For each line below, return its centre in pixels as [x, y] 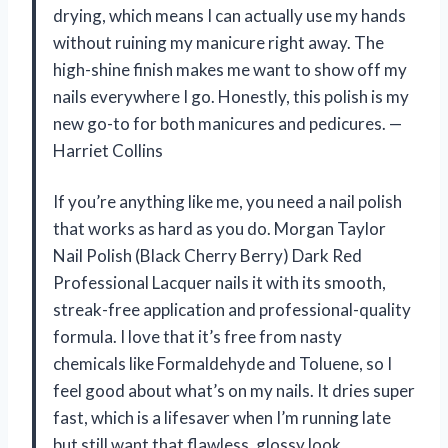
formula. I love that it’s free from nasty [197, 337]
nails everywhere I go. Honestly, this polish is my [231, 97]
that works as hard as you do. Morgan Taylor [219, 229]
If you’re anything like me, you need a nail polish [227, 202]
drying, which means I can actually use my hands [229, 16]
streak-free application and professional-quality [232, 310]
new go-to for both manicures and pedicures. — [227, 124]
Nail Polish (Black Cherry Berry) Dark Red [207, 256]
